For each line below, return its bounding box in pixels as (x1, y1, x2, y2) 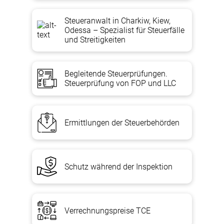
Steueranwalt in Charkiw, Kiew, (64, 16, 170, 25)
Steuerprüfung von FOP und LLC (64, 78, 176, 88)
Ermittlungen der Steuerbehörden (64, 117, 179, 127)
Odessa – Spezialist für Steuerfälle (64, 25, 184, 35)
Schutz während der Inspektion (64, 161, 172, 171)
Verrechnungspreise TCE (64, 205, 150, 215)
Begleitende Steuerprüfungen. (64, 69, 167, 78)
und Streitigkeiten (64, 35, 125, 44)
